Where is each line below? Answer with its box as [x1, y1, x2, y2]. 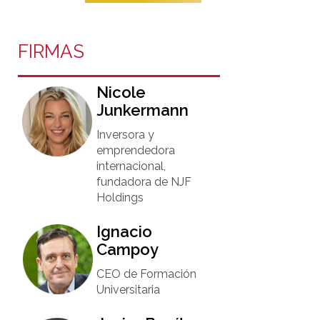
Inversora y [96, 128, 155, 141]
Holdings [96, 191, 144, 204]
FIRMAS [18, 41, 85, 62]
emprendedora [96, 144, 176, 157]
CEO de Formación [96, 267, 197, 281]
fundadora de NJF [96, 175, 192, 189]
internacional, [96, 159, 166, 173]
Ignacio [96, 222, 153, 241]
